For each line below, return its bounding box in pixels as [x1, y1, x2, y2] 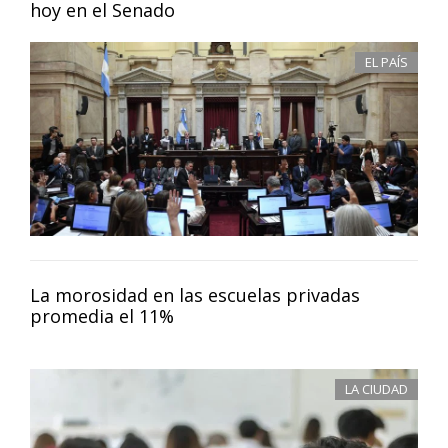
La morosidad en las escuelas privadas [30, 282, 360, 307]
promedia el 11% [30, 303, 174, 328]
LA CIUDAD [345, 379, 408, 398]
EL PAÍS [365, 52, 408, 71]
